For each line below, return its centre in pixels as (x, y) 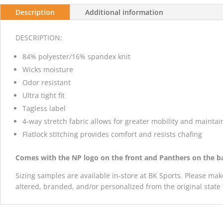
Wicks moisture (48, 69)
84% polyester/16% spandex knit (76, 56)
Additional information (124, 12)
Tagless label (44, 108)
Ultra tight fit (44, 95)
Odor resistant (47, 82)
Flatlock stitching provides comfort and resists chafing (112, 134)
